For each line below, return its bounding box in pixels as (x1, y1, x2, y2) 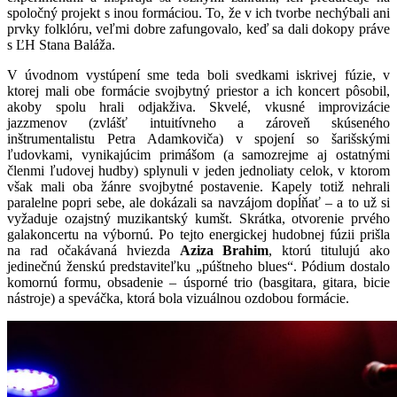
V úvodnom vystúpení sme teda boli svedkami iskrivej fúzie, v (7, 67, 390, 82)
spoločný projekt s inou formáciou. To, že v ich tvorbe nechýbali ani (7, 5, 390, 20)
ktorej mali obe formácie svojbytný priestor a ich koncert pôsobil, (7, 83, 390, 98)
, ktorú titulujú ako (269, 243, 390, 258)
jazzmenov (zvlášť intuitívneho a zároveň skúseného (7, 115, 390, 130)
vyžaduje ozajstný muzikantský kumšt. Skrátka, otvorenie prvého (7, 211, 390, 226)
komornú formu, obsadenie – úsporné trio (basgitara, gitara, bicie (7, 275, 390, 290)
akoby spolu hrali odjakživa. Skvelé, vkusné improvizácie (7, 99, 390, 114)
